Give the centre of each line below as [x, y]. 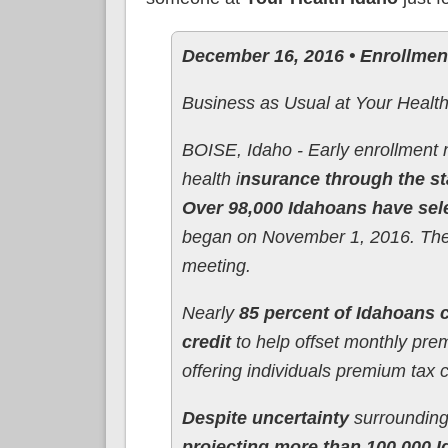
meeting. [216, 265]
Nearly [210, 312]
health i [210, 178]
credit [206, 341]
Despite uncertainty [265, 417]
